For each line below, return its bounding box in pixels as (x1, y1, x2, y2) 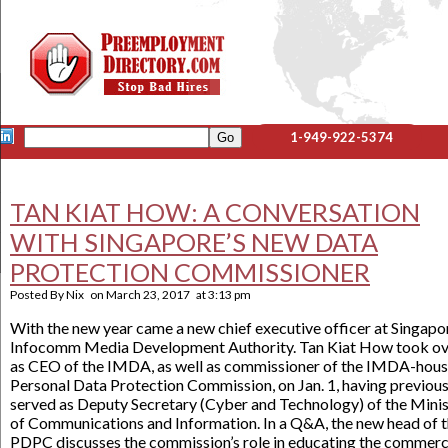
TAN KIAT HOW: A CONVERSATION (10, 197, 420, 227)
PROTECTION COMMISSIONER (10, 257, 370, 287)
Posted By (10, 287, 66, 302)
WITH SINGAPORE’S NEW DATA (10, 227, 378, 257)
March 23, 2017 (106, 287, 190, 302)
